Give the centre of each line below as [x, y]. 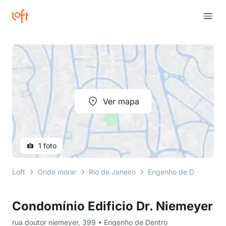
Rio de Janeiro [112, 172]
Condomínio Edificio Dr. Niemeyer [112, 206]
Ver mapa [121, 101]
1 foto [47, 146]
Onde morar [57, 172]
